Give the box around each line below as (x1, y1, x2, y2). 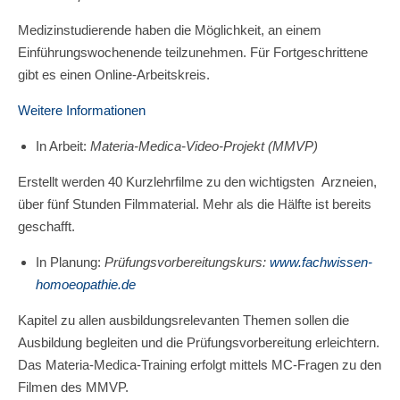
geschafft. (18, 219, 75, 234)
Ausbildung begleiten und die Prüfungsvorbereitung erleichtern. (18, 335, 379, 350)
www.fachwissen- (270, 254, 372, 270)
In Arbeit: (36, 138, 90, 154)
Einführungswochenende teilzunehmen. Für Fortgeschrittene (18, 45, 368, 60)
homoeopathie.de (36, 277, 136, 292)
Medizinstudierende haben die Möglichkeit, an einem (18, 22, 321, 37)
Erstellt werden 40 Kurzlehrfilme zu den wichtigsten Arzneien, (18, 174, 377, 189)
